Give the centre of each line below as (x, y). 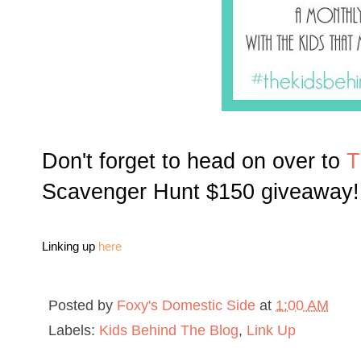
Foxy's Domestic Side (186, 305)
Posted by (83, 305)
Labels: (74, 330)
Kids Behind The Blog (169, 330)
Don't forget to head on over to (194, 161)
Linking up (70, 247)
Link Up (271, 330)
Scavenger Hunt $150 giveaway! (201, 192)
